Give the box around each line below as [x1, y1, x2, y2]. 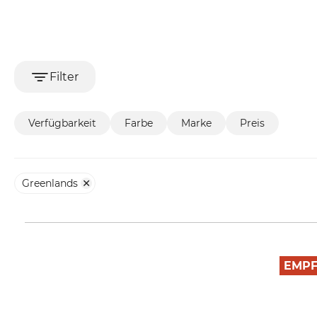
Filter [49, 70, 79, 83]
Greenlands [22, 177, 78, 190]
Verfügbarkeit [28, 117, 96, 129]
